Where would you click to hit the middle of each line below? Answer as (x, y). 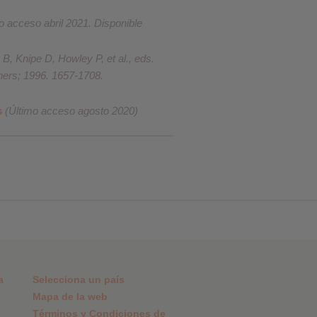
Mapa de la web (70, 296)
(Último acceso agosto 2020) (70, 111)
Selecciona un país (78, 279)
